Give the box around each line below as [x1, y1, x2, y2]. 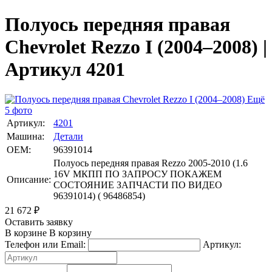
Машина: [7, 131, 44, 141]
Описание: [7, 174, 51, 185]
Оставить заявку [5, 216, 73, 227]
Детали [53, 131, 83, 141]
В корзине [5, 227, 47, 238]
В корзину [47, 227, 92, 238]
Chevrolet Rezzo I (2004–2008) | [5, 36, 267, 58]
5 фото [5, 104, 32, 115]
